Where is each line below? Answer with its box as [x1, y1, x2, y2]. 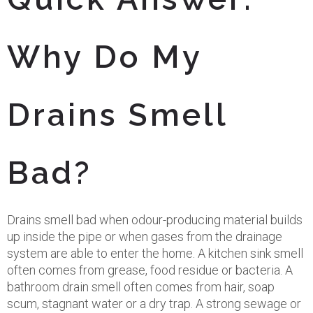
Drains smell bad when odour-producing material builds [7, 212, 303, 227]
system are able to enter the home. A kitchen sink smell [7, 246, 303, 261]
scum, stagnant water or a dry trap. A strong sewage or [7, 296, 301, 311]
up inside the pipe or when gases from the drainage [7, 229, 282, 244]
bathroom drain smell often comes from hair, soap [7, 279, 275, 294]
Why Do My [7, 38, 202, 75]
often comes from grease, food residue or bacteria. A [7, 263, 293, 277]
